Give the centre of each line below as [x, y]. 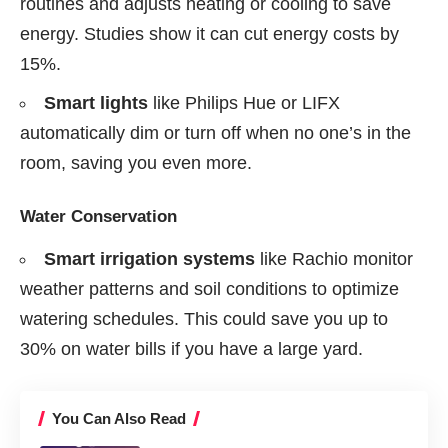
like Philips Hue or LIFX [244, 102]
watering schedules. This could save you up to [204, 318]
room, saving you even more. [136, 162]
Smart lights [96, 102]
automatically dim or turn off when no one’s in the [215, 132]
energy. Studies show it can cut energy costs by [209, 33]
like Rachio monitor [334, 258]
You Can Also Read [119, 418]
